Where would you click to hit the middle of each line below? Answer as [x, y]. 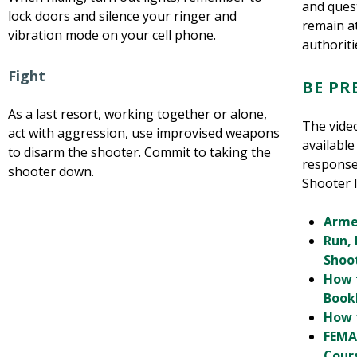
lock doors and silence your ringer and [122, 16]
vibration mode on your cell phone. [112, 35]
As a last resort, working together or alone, [137, 114]
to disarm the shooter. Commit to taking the [139, 152]
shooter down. [51, 171]
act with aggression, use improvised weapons [144, 133]
